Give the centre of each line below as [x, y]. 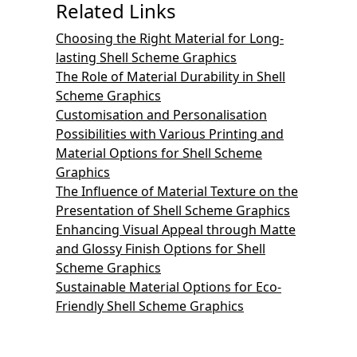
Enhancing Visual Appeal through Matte [176, 229]
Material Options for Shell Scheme [159, 153]
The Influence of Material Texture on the [177, 191]
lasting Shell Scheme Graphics [146, 57]
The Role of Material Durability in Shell [171, 76]
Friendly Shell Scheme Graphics [150, 306]
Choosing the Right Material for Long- [170, 38]
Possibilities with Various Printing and [170, 133]
